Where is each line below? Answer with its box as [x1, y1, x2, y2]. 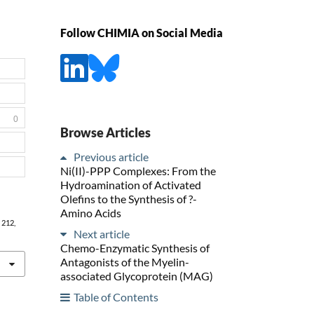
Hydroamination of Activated [60, 177, 201, 191]
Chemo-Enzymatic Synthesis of [60, 240, 210, 254]
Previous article [74, 149, 149, 163]
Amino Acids [60, 205, 121, 219]
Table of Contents [74, 289, 158, 303]
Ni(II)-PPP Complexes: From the [60, 163, 216, 177]
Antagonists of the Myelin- [60, 254, 189, 268]
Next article [74, 226, 130, 240]
